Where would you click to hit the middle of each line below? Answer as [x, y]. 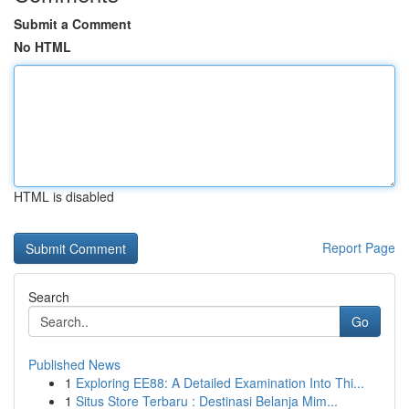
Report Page [359, 247]
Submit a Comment [73, 24]
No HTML [42, 47]
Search [49, 297]
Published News [74, 364]
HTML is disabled [64, 196]
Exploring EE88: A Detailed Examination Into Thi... [220, 383]
